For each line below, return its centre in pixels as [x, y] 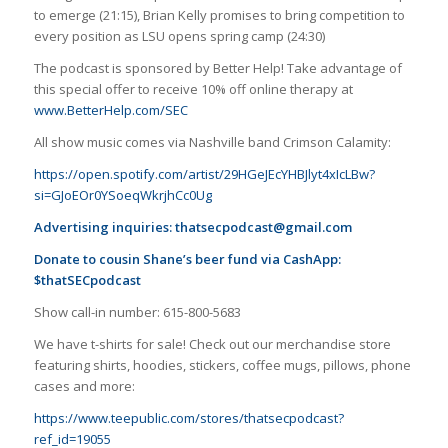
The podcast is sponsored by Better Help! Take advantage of [217, 67]
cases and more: [84, 385]
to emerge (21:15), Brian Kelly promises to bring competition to [219, 14]
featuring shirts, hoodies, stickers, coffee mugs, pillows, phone [222, 364]
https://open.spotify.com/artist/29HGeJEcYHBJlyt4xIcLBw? [204, 173]
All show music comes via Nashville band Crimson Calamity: [212, 141]
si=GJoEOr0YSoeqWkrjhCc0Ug [122, 194]
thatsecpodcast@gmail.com [263, 226]
